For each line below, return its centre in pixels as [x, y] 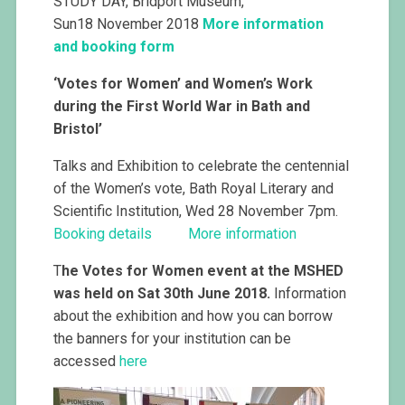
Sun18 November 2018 [127, 24]
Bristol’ [78, 129]
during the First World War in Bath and [182, 107]
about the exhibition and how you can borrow [193, 316]
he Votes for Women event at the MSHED [203, 271]
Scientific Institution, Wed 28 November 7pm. [196, 212]
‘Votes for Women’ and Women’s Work [184, 84]
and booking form [114, 47]
